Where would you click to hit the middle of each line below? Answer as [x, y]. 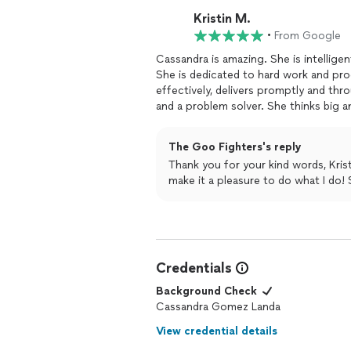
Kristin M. [222, 18]
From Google [308, 36]
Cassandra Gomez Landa [218, 307]
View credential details [217, 331]
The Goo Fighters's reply [235, 147]
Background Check [206, 291]
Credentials [194, 268]
